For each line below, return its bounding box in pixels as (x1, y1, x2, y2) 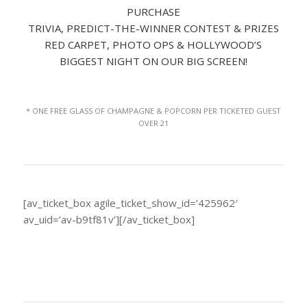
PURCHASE (126, 5, 180, 19)
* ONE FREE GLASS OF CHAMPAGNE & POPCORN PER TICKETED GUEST (25, 106, 281, 116)
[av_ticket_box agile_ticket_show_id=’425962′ (23, 195, 237, 210)
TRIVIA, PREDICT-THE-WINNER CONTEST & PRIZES (27, 21, 279, 36)
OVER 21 (138, 118, 169, 129)
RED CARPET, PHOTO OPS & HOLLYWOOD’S (45, 38, 262, 52)
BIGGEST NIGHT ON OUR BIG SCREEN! (59, 54, 247, 69)
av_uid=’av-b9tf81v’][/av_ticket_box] (23, 212, 195, 226)
